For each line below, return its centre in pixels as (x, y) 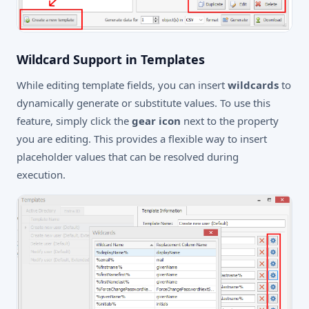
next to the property (230, 120)
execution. (41, 174)
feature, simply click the (74, 120)
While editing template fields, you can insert (122, 84)
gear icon (156, 120)
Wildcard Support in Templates (111, 59)
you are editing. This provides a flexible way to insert (142, 138)
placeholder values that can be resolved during (128, 156)
